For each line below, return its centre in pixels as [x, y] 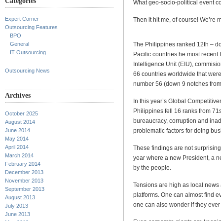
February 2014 [23, 164]
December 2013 [24, 172]
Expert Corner [22, 19]
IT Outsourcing [28, 52]
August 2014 [20, 122]
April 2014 [17, 147]
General [19, 44]
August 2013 [20, 197]
